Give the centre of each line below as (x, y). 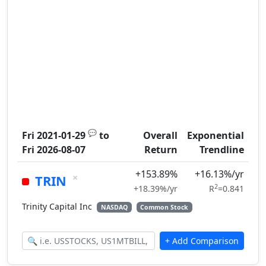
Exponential (216, 135)
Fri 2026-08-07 (54, 150)
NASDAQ (114, 207)
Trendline (222, 150)
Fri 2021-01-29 (54, 135)
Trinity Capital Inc (58, 206)
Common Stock (164, 207)
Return (161, 150)
